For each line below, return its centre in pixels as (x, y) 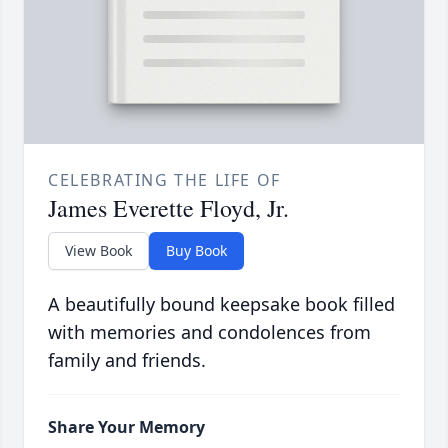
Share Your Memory (126, 427)
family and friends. (127, 360)
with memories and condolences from (209, 332)
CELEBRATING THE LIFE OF (164, 180)
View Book (98, 251)
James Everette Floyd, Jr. (168, 208)
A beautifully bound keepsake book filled (221, 304)
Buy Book (196, 251)
